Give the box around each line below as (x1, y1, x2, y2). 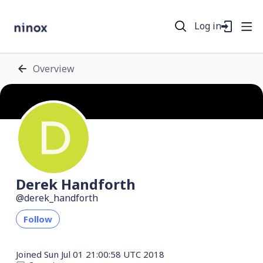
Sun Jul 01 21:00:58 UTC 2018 (42, 248, 164, 260)
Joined (16, 248, 42, 260)
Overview (33, 62, 75, 75)
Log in (194, 19, 222, 32)
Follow (23, 213, 52, 225)
